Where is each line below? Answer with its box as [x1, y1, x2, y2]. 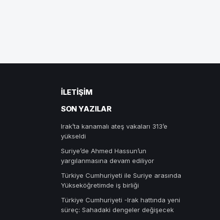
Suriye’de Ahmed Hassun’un [60, 146, 146, 155]
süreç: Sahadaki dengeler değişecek [60, 205, 174, 214]
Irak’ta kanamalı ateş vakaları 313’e [60, 122, 167, 130]
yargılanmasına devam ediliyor [60, 156, 154, 165]
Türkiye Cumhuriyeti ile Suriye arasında [60, 171, 181, 179]
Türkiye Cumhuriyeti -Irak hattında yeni [60, 195, 180, 204]
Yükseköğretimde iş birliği [60, 181, 139, 189]
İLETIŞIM [60, 87, 92, 97]
